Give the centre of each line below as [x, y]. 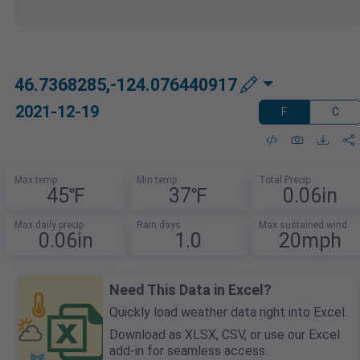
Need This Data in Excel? [190, 290]
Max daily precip [49, 225]
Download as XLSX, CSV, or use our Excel [225, 335]
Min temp [157, 180]
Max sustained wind [303, 225]
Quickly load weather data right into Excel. [228, 313]
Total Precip [284, 180]
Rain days [159, 225]
